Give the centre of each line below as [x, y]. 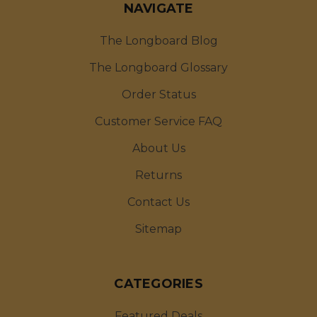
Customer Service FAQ [158, 121]
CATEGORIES [158, 283]
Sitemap [158, 229]
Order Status [158, 94]
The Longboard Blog [158, 40]
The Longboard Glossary [158, 67]
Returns [158, 175]
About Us [158, 148]
